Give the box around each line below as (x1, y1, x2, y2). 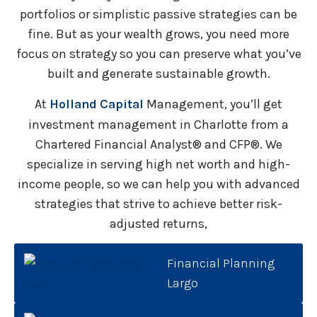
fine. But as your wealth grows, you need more (28, 25, 289, 42)
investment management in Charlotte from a (28, 117, 289, 133)
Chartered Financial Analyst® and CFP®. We (35, 137, 282, 153)
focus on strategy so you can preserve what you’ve (16, 45, 301, 62)
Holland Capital (50, 96, 144, 113)
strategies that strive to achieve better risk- (35, 196, 282, 212)
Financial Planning (166, 255, 275, 272)
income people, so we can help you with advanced (17, 176, 300, 192)
